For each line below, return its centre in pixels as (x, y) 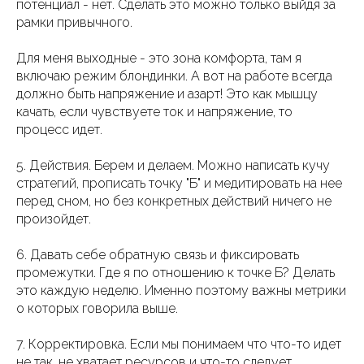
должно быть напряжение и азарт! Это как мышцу (167, 94)
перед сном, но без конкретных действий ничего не (174, 201)
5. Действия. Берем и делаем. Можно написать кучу (173, 166)
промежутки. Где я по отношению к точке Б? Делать (175, 273)
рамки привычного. (74, 23)
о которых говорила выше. (97, 309)
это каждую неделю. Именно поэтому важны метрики (181, 291)
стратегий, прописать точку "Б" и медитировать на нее (179, 184)
